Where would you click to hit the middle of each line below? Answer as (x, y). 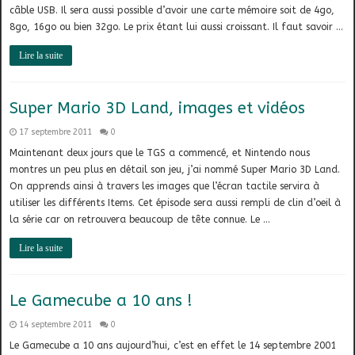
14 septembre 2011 (56, 325)
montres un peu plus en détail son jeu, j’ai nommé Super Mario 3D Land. (175, 170)
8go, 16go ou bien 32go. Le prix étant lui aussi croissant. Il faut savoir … (177, 27)
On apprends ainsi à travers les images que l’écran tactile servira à (165, 187)
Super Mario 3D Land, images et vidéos (158, 109)
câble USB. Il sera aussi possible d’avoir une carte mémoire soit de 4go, (172, 11)
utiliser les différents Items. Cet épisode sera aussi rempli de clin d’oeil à (176, 203)
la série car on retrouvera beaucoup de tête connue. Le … (140, 220)
